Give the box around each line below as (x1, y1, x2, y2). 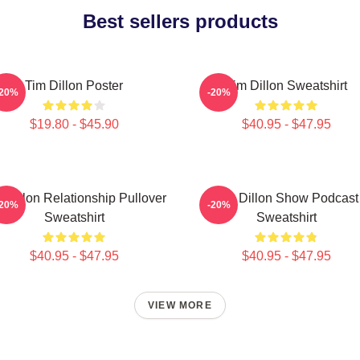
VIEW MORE (148, 300, 212, 311)
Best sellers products (82, 10, 278, 32)
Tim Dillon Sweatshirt (225, 79, 347, 92)
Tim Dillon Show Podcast (214, 191, 358, 205)
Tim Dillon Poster (25, 79, 123, 92)
